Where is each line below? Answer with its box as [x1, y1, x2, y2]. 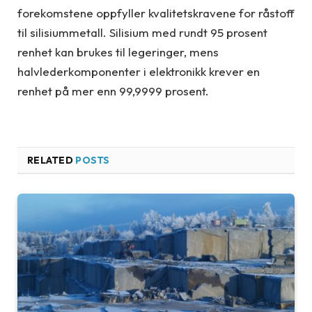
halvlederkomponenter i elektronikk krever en [17, 63, 260, 79]
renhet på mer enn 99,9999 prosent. [17, 83, 209, 98]
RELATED [27, 154, 76, 167]
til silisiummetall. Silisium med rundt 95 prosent [17, 24, 267, 40]
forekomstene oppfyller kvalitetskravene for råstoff [17, 5, 295, 20]
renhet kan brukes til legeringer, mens [17, 44, 219, 59]
